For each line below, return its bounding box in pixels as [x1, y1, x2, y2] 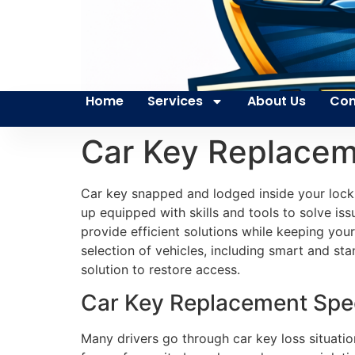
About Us [246, 92, 306, 110]
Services [147, 92, 203, 110]
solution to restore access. [81, 261, 240, 277]
